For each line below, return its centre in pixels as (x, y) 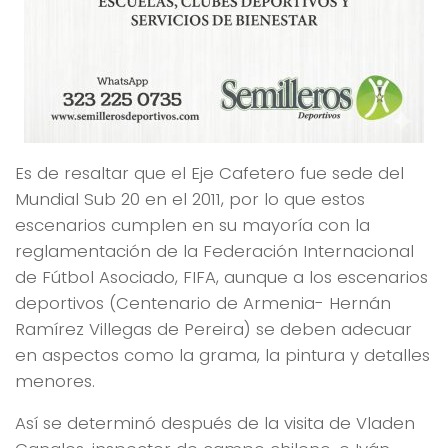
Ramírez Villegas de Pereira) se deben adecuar (213, 328)
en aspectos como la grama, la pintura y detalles (222, 354)
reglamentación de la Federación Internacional (214, 250)
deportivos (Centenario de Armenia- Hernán (203, 302)
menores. (55, 380)
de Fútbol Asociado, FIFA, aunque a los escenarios (221, 276)
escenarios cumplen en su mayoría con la (192, 224)
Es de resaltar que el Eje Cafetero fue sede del (209, 172)
